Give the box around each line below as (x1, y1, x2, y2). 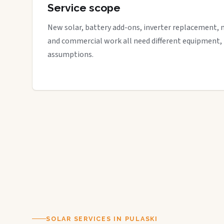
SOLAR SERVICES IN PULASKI (46, 214, 158, 222)
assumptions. (47, 49, 93, 60)
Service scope (47, 1, 120, 14)
